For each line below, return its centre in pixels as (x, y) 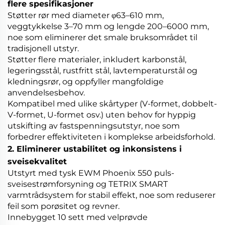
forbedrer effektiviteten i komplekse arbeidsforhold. (111, 137)
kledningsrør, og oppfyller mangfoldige (86, 82)
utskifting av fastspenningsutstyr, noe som (94, 126)
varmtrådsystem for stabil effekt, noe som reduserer (111, 195)
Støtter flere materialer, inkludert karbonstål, (97, 60)
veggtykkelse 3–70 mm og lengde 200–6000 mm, (108, 27)
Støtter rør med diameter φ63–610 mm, (86, 16)
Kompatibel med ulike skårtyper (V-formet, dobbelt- (112, 104)
